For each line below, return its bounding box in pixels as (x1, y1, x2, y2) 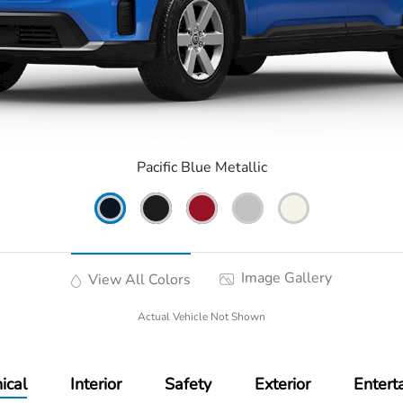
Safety (165, 373, 212, 396)
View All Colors (84, 270, 191, 291)
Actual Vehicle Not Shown (138, 309, 265, 325)
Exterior (255, 373, 311, 396)
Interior (70, 373, 122, 396)
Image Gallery (237, 268, 332, 289)
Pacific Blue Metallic (136, 157, 267, 178)
